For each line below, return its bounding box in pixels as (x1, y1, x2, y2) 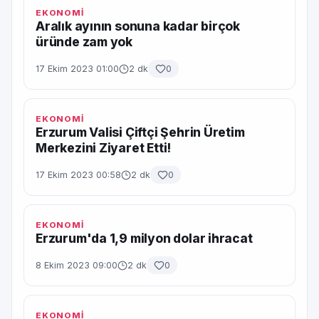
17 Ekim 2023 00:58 (36, 169, 121, 180)
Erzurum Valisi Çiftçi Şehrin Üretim (36, 125, 245, 140)
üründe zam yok (36, 34, 133, 49)
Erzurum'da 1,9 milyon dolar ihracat (36, 231, 253, 246)
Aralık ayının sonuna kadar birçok (36, 19, 241, 33)
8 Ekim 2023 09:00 (36, 260, 117, 271)
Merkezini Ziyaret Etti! (36, 140, 172, 155)
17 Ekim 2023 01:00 (36, 63, 119, 74)
